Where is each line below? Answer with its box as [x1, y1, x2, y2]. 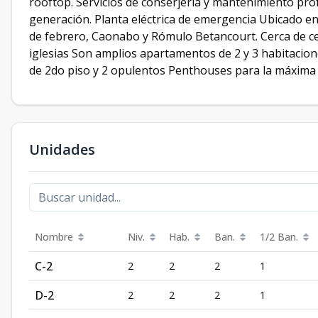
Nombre [35, 230, 73, 243]
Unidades [29, 140, 95, 159]
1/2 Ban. [260, 230, 298, 243]
